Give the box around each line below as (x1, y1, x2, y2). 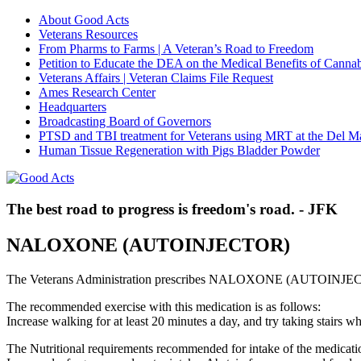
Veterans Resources (39, 27, 138, 41)
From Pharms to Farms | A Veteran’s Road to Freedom (39, 42, 313, 56)
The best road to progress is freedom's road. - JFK (6, 200, 338, 218)
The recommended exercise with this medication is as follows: (6, 299, 321, 313)
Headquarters (39, 100, 106, 114)
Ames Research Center (39, 85, 156, 99)
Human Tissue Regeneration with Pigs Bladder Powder (39, 143, 320, 157)
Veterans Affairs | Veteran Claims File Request (39, 71, 273, 85)
